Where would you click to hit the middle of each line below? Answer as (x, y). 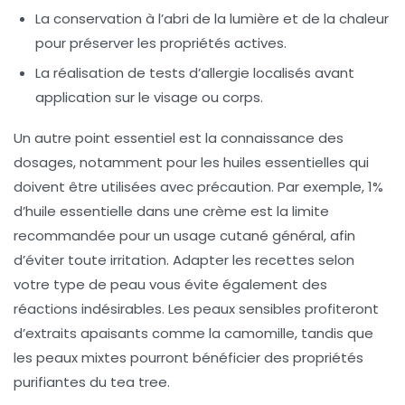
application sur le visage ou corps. (149, 98)
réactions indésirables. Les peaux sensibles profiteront (196, 309)
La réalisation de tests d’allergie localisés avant (195, 73)
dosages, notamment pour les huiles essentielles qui (191, 163)
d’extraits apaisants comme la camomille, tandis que (193, 334)
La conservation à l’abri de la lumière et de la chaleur (212, 19)
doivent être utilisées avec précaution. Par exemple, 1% (198, 187)
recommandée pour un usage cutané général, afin (184, 236)
